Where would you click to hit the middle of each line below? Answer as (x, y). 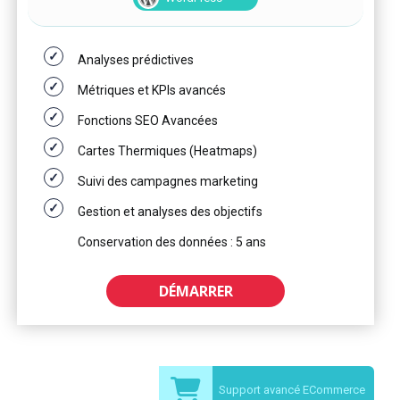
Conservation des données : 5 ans (172, 242)
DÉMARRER (196, 291)
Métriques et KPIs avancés (152, 90)
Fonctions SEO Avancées (148, 121)
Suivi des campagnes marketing (168, 181)
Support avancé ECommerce (292, 390)
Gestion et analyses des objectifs (170, 212)
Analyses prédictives (136, 60)
